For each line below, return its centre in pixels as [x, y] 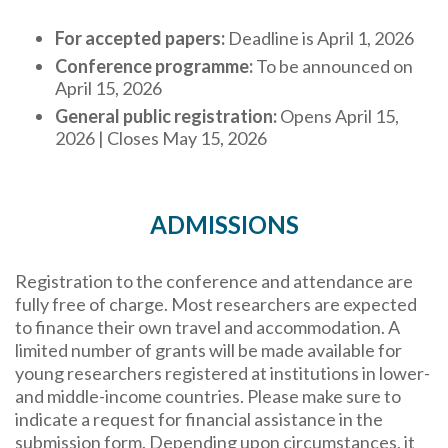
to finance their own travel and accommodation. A [207, 327]
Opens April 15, [338, 116]
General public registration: [166, 116]
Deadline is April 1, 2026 [319, 38]
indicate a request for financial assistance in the [199, 419]
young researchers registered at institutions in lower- [222, 373]
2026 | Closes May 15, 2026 [161, 138]
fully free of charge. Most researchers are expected [216, 304]
